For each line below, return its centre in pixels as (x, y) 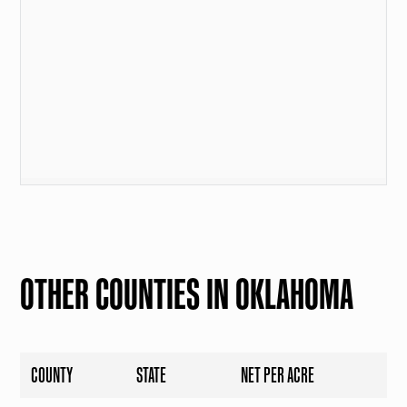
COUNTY (52, 375)
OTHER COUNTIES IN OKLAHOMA (187, 294)
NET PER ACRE (277, 375)
